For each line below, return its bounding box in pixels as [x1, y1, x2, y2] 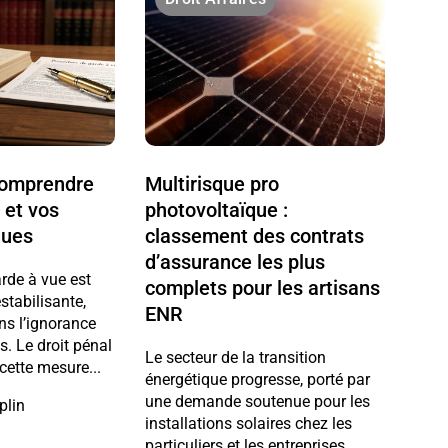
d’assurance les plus [145, 250, 326, 275]
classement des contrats [145, 224, 365, 249]
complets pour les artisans [145, 276, 381, 301]
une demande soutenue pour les [145, 392, 371, 412]
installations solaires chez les [145, 414, 353, 434]
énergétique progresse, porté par [145, 370, 371, 390]
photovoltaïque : [145, 198, 289, 223]
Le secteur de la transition [145, 348, 327, 368]
